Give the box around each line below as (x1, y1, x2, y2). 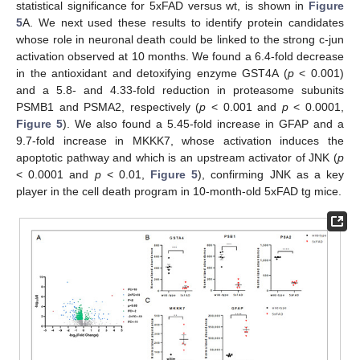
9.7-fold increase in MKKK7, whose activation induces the (16, 134, 344, 148)
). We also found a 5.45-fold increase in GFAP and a (63, 117, 344, 131)
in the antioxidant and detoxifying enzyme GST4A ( (16, 67, 288, 80)
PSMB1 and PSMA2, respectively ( (16, 100, 200, 114)
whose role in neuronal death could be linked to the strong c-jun (16, 33, 344, 47)
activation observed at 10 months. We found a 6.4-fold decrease (16, 50, 344, 63)
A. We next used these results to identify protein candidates (22, 16, 344, 30)
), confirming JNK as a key (198, 168, 345, 182)
